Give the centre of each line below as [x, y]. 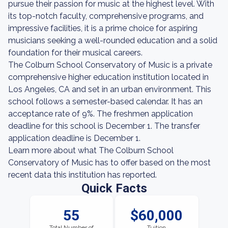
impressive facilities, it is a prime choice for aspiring [103, 28]
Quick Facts [114, 188]
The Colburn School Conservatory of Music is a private [110, 65]
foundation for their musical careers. [75, 53]
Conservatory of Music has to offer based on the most [109, 163]
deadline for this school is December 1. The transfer [104, 126]
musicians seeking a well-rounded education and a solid [113, 40]
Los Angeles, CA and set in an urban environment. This [110, 89]
